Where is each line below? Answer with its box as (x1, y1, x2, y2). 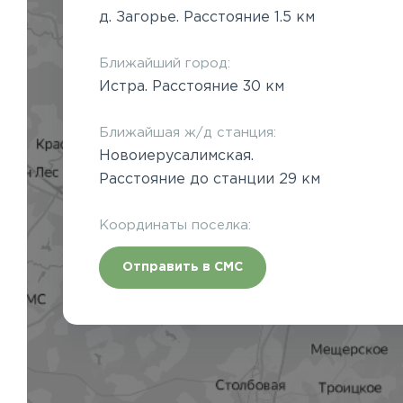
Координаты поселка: (99, 219, 251, 231)
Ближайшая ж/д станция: (99, 126, 276, 139)
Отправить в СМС (122, 261, 243, 273)
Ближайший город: (99, 57, 230, 69)
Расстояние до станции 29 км (99, 172, 320, 186)
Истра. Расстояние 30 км (99, 79, 284, 94)
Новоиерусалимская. (99, 148, 254, 163)
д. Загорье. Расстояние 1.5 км (99, 10, 315, 24)
